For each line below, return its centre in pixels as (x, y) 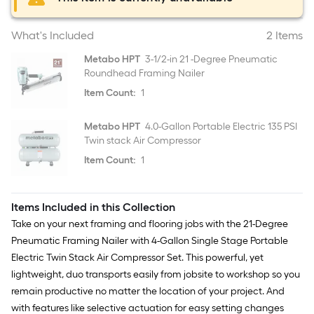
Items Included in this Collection (93, 207)
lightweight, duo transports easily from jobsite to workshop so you (156, 274)
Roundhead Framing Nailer (144, 73)
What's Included (53, 35)
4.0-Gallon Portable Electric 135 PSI (220, 127)
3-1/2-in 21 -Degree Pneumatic (210, 59)
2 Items (285, 35)
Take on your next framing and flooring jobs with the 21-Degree (150, 224)
